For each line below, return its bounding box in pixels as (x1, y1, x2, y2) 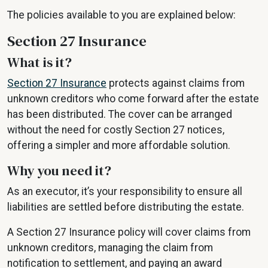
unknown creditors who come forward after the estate (7, 93, 259, 105)
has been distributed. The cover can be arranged (7, 108, 232, 121)
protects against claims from (106, 77, 245, 90)
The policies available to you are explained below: (7, 9, 236, 22)
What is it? (7, 53, 72, 72)
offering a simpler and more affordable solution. (7, 139, 230, 152)
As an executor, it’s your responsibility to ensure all (7, 185, 242, 198)
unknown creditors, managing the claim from (7, 242, 213, 254)
